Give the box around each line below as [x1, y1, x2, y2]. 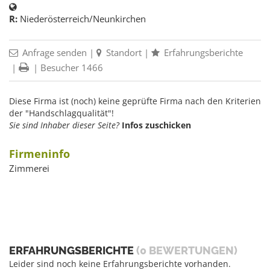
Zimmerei [9, 162, 49, 175]
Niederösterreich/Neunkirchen [17, 13, 146, 25]
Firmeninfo [9, 146, 70, 162]
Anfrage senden [20, 46, 87, 59]
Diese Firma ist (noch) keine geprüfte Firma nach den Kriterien [9, 95, 261, 107]
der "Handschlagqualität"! [9, 107, 114, 119]
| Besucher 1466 [31, 61, 103, 74]
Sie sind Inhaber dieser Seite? [9, 119, 119, 131]
